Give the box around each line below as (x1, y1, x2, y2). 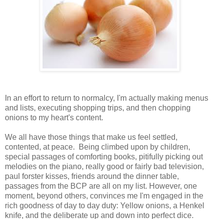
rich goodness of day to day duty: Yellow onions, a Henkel (5, 201, 204, 210)
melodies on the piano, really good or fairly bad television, (5, 162, 204, 171)
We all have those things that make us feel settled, (5, 132, 177, 141)
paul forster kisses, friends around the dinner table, (5, 172, 179, 180)
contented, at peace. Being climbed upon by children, (5, 142, 190, 151)
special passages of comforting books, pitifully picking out (5, 152, 203, 161)
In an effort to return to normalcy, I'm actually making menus (5, 93, 208, 102)
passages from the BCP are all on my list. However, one (5, 181, 197, 190)
